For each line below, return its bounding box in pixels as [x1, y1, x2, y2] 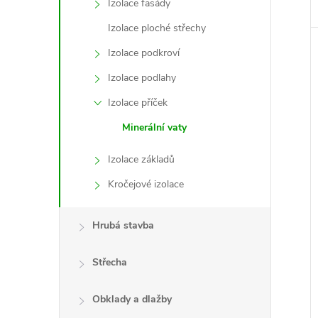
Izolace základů [108, 153, 175, 166]
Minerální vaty [122, 121, 187, 134]
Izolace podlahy [108, 71, 176, 84]
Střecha [92, 256, 127, 269]
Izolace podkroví [108, 46, 180, 60]
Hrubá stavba [92, 219, 154, 232]
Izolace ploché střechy [108, 21, 206, 35]
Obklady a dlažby [92, 292, 172, 306]
